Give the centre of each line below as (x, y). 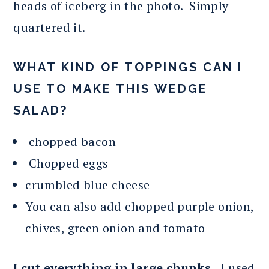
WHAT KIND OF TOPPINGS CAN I (128, 67)
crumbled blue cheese (88, 184)
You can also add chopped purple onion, (140, 206)
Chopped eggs (67, 163)
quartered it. (50, 27)
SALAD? (41, 110)
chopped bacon (71, 141)
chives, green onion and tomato (115, 228)
